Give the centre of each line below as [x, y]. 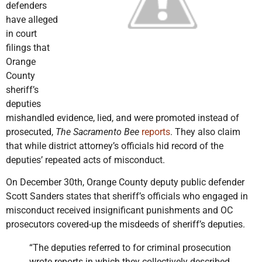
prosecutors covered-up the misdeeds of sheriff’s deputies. [125, 225]
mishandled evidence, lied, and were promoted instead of [123, 118]
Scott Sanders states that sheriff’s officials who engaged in [127, 196]
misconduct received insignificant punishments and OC [119, 211]
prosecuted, [31, 132]
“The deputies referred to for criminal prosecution [130, 248]
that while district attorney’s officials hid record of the [115, 146]
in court [21, 33]
